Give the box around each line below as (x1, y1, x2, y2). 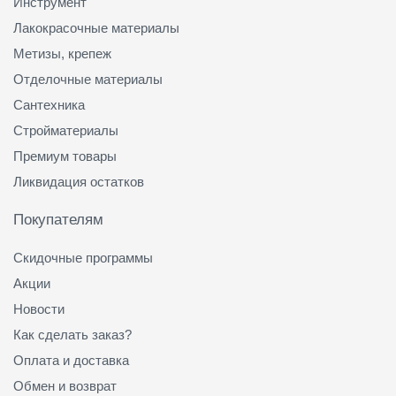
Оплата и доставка (13, 353, 129, 369)
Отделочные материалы (13, 72, 163, 88)
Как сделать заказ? (13, 327, 132, 343)
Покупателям (13, 211, 103, 229)
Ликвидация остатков (13, 174, 144, 190)
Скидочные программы (13, 250, 153, 266)
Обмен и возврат (13, 378, 117, 394)
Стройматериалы (13, 123, 118, 139)
